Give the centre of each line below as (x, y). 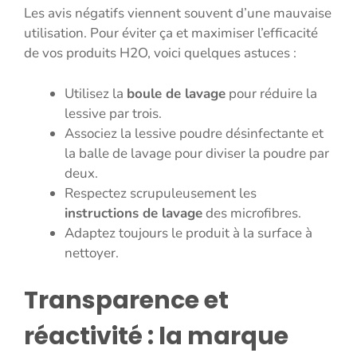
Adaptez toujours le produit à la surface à (188, 233)
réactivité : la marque (156, 337)
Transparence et (126, 301)
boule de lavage (176, 93)
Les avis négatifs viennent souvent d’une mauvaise (178, 14)
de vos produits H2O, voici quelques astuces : (160, 53)
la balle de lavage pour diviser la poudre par (197, 153)
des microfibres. (252, 213)
